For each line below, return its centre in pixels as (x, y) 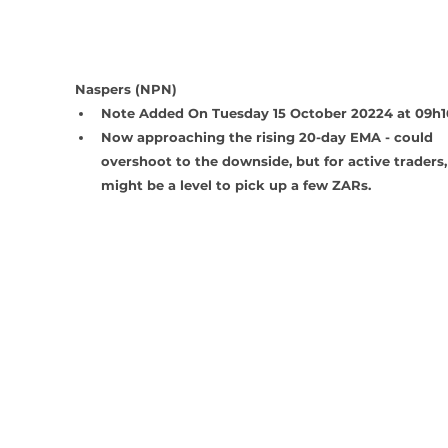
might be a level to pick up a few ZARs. (235, 184)
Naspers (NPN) (125, 88)
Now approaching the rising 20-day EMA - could (268, 136)
